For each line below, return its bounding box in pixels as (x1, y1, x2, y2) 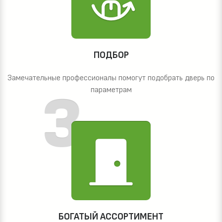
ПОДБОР (93, 50, 129, 61)
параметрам (90, 85, 132, 95)
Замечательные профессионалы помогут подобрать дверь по (7, 73, 215, 83)
